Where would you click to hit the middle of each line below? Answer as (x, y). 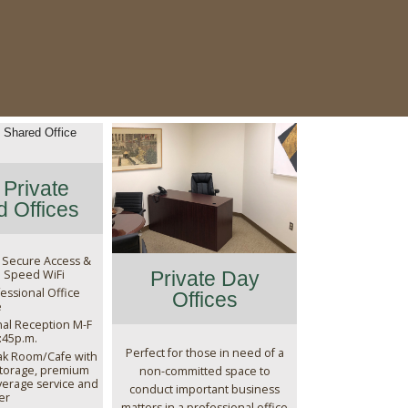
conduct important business (204, 389)
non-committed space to (204, 371)
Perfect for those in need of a (204, 352)
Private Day (204, 278)
